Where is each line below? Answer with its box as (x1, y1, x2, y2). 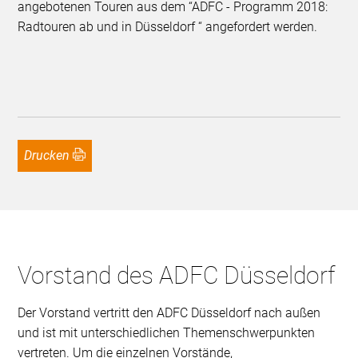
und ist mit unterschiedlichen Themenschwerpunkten (18, 324, 316, 340)
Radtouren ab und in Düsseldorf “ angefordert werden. (18, 18, 318, 34)
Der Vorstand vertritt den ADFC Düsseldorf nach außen (18, 304, 321, 320)
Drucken (32, 147, 70, 163)
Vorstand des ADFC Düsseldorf (18, 261, 336, 289)
